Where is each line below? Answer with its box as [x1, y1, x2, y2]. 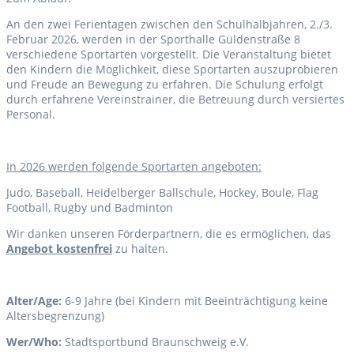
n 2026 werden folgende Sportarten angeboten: [9, 159, 262, 175]
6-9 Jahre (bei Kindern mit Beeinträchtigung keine [65, 293, 328, 309]
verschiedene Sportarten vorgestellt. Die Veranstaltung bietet [6, 47, 331, 62]
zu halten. [112, 241, 168, 257]
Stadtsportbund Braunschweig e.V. [65, 334, 249, 350]
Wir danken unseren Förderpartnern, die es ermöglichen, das [6, 226, 331, 242]
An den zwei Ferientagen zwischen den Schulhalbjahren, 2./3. [6, 17, 333, 32]
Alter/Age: [6, 293, 65, 309]
